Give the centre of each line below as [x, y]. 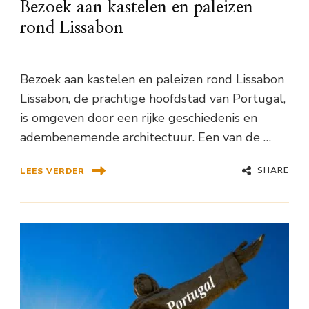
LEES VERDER [52, 171]
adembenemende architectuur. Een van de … [146, 138]
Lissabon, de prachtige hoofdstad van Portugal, [153, 99]
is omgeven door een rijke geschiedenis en [139, 118]
